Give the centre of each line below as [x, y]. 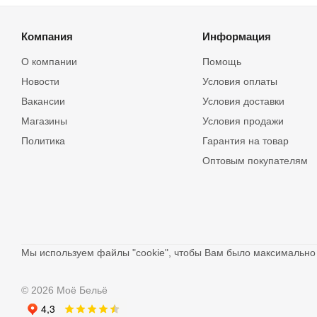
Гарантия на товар [245, 141]
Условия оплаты [240, 81]
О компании [49, 62]
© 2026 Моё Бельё [64, 290]
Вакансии [43, 101]
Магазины [44, 121]
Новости [40, 81]
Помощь [221, 62]
